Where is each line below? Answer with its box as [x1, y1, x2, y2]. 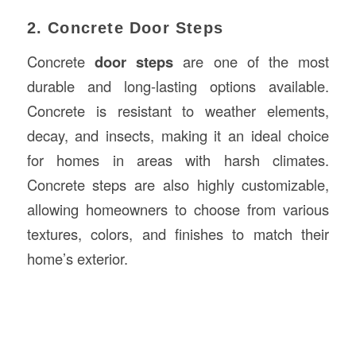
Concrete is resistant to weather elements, [26, 99, 330, 121]
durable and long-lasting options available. [26, 75, 330, 96]
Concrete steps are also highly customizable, [26, 173, 330, 195]
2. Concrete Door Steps [26, 19, 223, 37]
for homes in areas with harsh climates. [26, 149, 330, 170]
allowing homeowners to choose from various [26, 198, 330, 219]
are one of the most [173, 50, 330, 72]
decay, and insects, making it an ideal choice [26, 124, 330, 145]
